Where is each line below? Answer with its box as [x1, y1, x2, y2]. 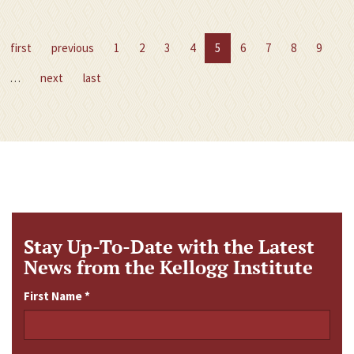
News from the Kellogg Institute [24, 254, 313, 280]
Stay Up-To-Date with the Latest [24, 233, 314, 259]
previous [51, 40, 94, 55]
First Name [24, 288, 85, 303]
